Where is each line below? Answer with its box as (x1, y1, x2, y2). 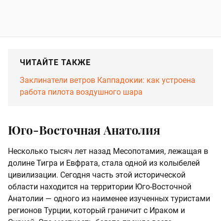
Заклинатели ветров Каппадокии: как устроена (20, 75, 195, 85)
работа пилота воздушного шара (20, 87, 143, 97)
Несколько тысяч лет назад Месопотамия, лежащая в (8, 147, 208, 156)
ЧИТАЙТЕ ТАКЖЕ (20, 58, 91, 68)
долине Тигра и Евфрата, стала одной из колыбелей (8, 158, 200, 168)
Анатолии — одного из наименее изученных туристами (8, 194, 210, 204)
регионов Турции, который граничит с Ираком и (8, 206, 185, 216)
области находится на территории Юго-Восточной (8, 182, 191, 192)
